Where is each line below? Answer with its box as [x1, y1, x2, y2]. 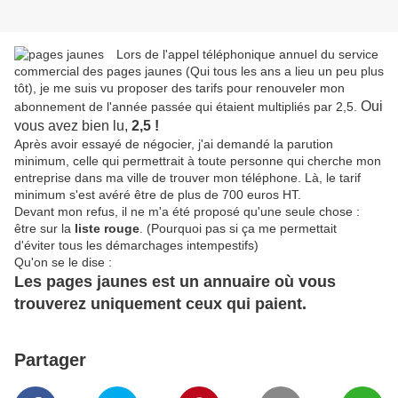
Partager [14, 350, 86, 370]
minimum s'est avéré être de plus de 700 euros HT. [14, 187, 301, 203]
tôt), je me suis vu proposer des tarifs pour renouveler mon [14, 81, 345, 96]
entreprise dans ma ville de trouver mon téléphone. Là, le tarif [14, 171, 361, 186]
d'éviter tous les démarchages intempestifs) [14, 238, 259, 253]
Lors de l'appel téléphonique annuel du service [116, 47, 378, 62]
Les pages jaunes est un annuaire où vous [14, 273, 336, 291]
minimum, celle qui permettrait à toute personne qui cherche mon [14, 154, 381, 169]
